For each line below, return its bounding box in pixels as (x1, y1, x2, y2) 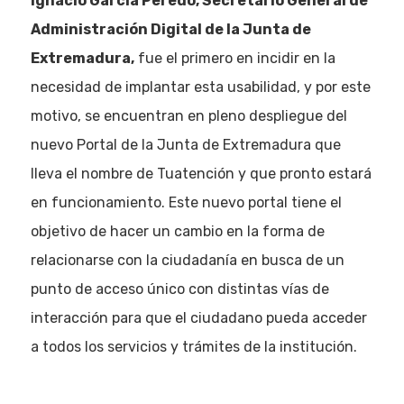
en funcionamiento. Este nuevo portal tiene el (30, 194, 342, 211)
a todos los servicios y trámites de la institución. (30, 338, 357, 355)
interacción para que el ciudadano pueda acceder (30, 309, 367, 326)
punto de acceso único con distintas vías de (30, 280, 329, 298)
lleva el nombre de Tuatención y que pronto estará (30, 165, 372, 182)
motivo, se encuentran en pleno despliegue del (30, 107, 347, 124)
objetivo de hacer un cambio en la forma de (30, 223, 325, 240)
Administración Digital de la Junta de (30, 21, 311, 38)
